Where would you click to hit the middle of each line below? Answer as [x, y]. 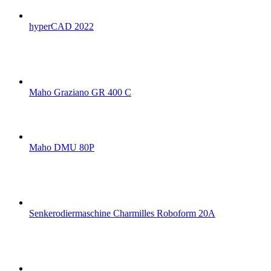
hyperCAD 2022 [61, 27]
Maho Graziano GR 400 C [80, 93]
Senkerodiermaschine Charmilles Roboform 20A [122, 214]
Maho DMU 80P [62, 148]
